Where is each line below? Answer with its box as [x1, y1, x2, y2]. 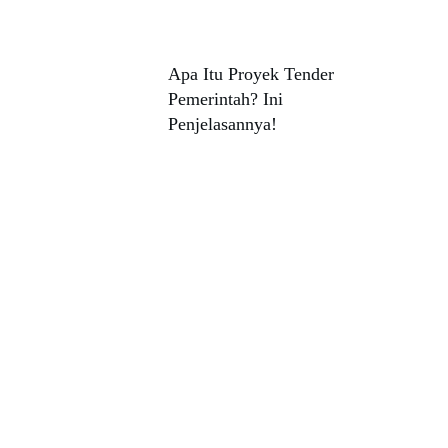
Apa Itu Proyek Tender [168, 64, 334, 84]
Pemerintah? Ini [168, 89, 283, 109]
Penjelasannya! [168, 114, 277, 134]
